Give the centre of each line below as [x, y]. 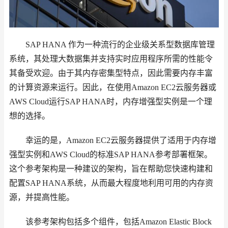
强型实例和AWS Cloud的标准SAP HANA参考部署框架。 [111, 155]
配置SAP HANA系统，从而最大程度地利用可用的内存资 [111, 183]
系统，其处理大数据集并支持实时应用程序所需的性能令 [111, 59]
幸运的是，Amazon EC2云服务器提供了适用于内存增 [113, 140]
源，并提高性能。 [42, 197]
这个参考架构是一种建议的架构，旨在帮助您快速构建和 [111, 169]
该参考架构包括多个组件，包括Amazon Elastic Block [110, 222]
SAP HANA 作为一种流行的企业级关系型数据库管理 [112, 45]
